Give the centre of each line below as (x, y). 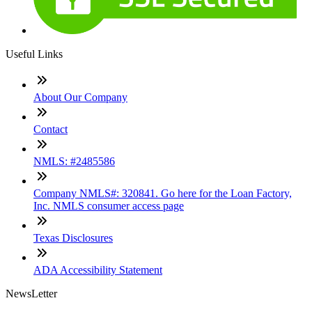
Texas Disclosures (73, 238)
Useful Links (34, 54)
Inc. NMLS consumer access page (109, 206)
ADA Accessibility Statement (98, 270)
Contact (50, 130)
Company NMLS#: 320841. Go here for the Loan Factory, (163, 194)
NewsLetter (31, 294)
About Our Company (80, 97)
